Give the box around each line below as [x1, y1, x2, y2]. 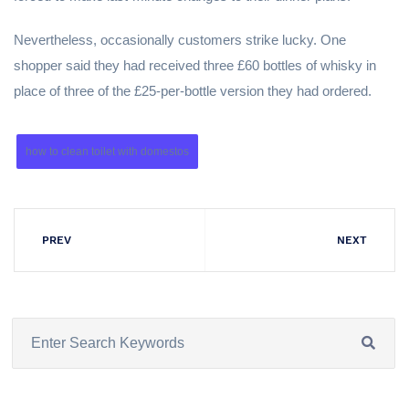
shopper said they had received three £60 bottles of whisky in [14, 58, 376, 73]
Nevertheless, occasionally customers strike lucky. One [14, 32, 346, 47]
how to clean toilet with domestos [26, 145, 189, 158]
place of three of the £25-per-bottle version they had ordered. [14, 83, 372, 99]
